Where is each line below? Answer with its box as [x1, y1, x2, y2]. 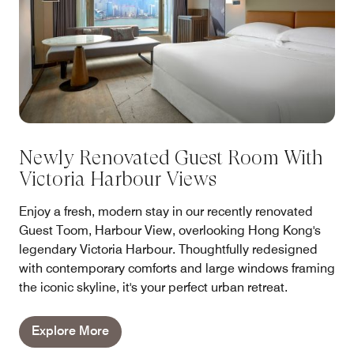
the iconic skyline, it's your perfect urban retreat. [19, 280, 288, 296]
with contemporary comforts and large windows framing [19, 261, 335, 277]
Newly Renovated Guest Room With [19, 146, 323, 170]
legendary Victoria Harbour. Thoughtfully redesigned [19, 242, 318, 258]
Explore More [32, 323, 109, 339]
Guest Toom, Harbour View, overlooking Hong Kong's [19, 223, 321, 239]
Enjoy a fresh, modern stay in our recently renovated [19, 204, 313, 220]
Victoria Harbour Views [19, 168, 217, 191]
